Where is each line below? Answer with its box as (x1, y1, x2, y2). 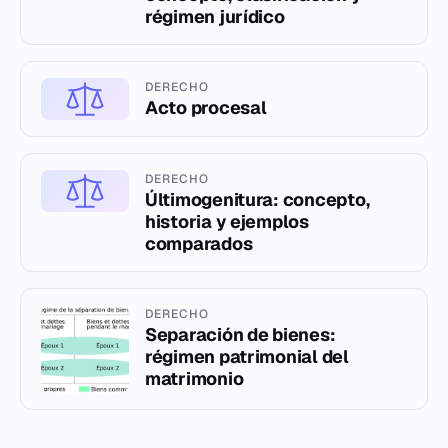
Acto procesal (145, 95, 267, 119)
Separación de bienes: (145, 323, 336, 347)
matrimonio (145, 367, 244, 391)
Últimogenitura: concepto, (145, 188, 370, 212)
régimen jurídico (145, 4, 285, 28)
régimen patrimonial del (145, 345, 349, 369)
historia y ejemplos (145, 210, 309, 234)
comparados (145, 232, 253, 256)
